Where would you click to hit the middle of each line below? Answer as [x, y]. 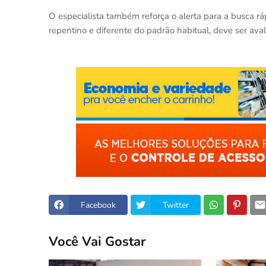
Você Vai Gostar [97, 241]
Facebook [98, 205]
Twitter [176, 205]
